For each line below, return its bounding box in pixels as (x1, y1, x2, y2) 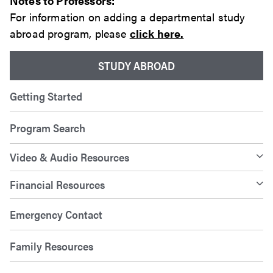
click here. (129, 26, 184, 41)
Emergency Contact (10, 207, 102, 222)
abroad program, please (10, 26, 130, 41)
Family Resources (10, 238, 93, 254)
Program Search (10, 120, 85, 136)
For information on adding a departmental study (10, 9, 246, 25)
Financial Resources (10, 177, 105, 193)
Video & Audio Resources (10, 149, 129, 165)
